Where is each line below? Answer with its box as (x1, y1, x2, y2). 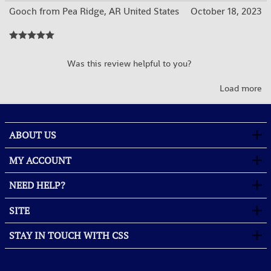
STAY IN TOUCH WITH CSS (9, 229, 129, 243)
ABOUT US (9, 128, 56, 142)
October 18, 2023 (191, 4, 262, 18)
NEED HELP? (9, 178, 65, 192)
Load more (220, 82, 262, 94)
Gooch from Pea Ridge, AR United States (9, 4, 179, 18)
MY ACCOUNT (9, 153, 71, 167)
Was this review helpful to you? (67, 57, 191, 70)
